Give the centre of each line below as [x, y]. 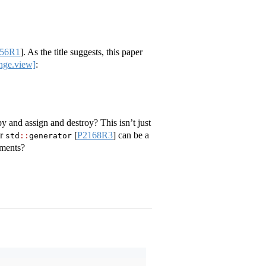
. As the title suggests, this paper [83, 52]
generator [50, 136]
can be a [132, 135]
